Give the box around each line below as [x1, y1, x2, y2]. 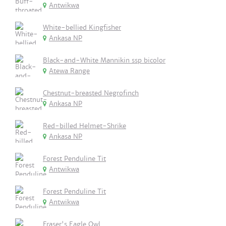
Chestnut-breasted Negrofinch [43, 89, 139, 97]
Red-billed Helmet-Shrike [43, 122, 126, 130]
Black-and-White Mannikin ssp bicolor [43, 56, 165, 65]
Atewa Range [49, 67, 90, 75]
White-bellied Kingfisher [43, 23, 121, 32]
